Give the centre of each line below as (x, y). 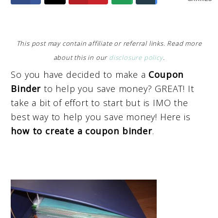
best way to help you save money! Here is (101, 117)
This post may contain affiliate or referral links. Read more (109, 43)
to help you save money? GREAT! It (118, 88)
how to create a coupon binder (82, 131)
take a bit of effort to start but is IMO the (100, 102)
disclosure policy (136, 57)
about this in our (81, 57)
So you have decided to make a (80, 74)
